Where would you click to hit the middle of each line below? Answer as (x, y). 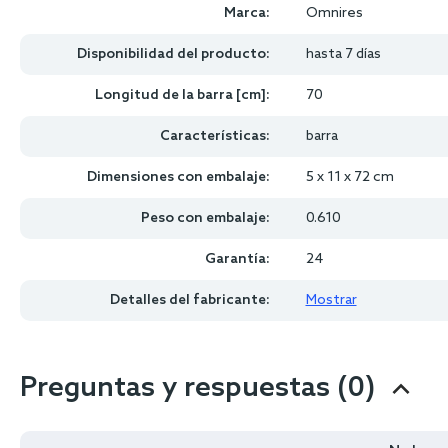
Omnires (334, 13)
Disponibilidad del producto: (173, 54)
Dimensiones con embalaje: (178, 177)
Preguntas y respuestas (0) (197, 388)
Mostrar (331, 300)
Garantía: (237, 259)
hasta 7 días (343, 54)
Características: (214, 136)
